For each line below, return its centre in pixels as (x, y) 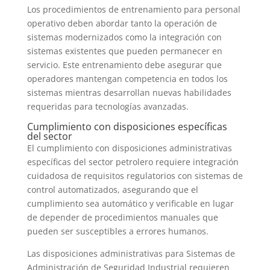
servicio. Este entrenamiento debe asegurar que (124, 65)
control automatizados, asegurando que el (112, 190)
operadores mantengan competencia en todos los (127, 79)
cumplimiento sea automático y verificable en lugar (130, 204)
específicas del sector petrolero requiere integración (133, 162)
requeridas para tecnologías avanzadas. (108, 107)
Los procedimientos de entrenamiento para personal (133, 10)
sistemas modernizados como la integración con (124, 37)
